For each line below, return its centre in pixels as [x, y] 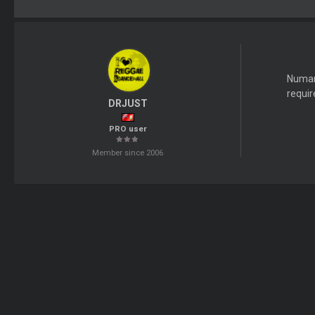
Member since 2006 [128, 153]
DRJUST [128, 103]
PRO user [128, 129]
